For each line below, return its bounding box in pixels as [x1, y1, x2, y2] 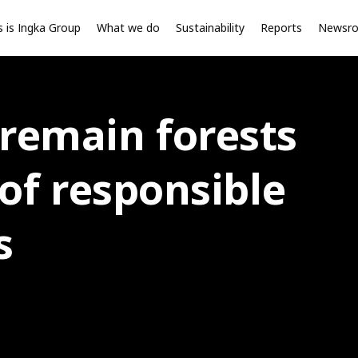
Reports [261, 20, 302, 35]
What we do [97, 20, 160, 35]
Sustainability [176, 20, 245, 35]
